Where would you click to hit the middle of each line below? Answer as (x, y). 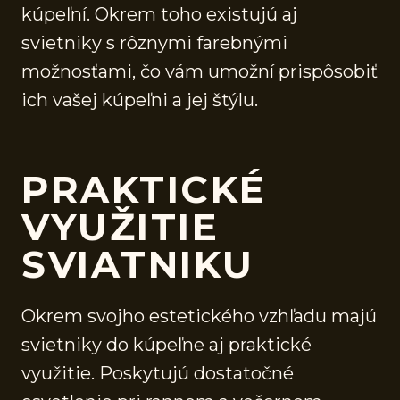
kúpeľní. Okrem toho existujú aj (159, 14)
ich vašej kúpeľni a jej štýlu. (140, 100)
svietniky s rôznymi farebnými (154, 42)
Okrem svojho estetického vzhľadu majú (199, 316)
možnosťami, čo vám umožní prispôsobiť (200, 71)
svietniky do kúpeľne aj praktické (167, 344)
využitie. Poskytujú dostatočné (158, 373)
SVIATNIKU (138, 264)
